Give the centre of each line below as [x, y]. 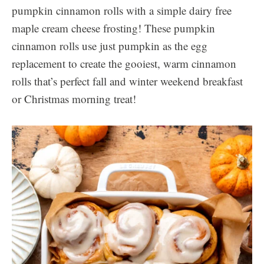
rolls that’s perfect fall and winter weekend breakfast [127, 81]
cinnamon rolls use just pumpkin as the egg [110, 46]
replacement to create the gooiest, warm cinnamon [124, 63]
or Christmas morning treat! [74, 99]
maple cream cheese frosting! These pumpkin [113, 28]
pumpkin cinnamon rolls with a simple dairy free [122, 10]
